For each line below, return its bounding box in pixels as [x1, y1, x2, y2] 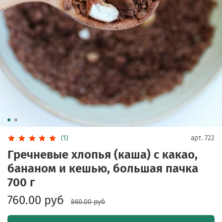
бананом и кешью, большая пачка [7, 161, 198, 175]
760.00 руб [7, 193, 64, 207]
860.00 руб [71, 197, 105, 206]
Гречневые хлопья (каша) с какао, [7, 147, 198, 162]
